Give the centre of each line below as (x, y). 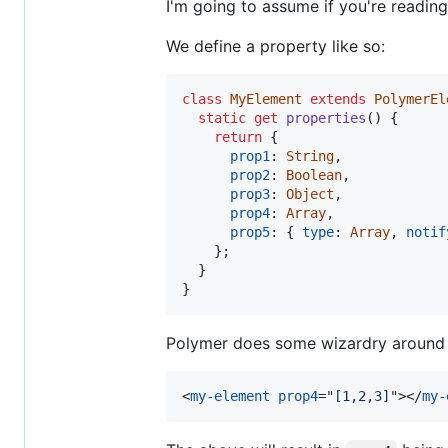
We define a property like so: (275, 45)
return (238, 136)
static (222, 117)
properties (326, 117)
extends (338, 98)
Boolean (314, 174)
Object (310, 193)
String (310, 155)
